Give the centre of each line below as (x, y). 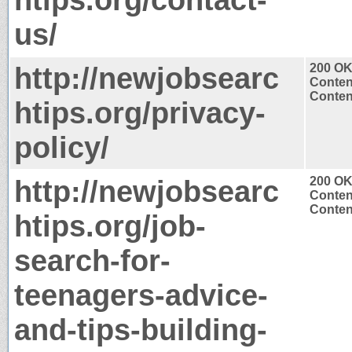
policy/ (62, 147)
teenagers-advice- (141, 295)
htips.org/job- (110, 225)
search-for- (92, 260)
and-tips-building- (141, 329)
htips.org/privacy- (140, 112)
